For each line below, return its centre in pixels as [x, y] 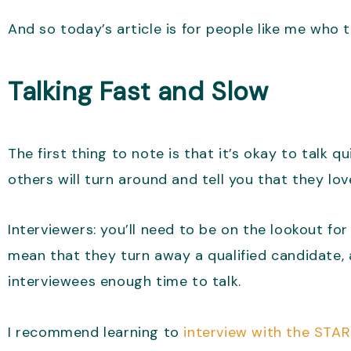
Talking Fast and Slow [138, 91]
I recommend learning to [96, 332]
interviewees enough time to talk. [125, 282]
